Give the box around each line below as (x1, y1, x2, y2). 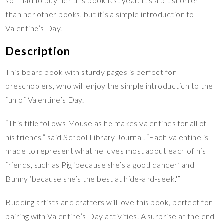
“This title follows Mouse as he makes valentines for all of (5, 118, 207, 128)
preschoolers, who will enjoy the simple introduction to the (5, 81, 213, 91)
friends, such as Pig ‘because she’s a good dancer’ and (5, 160, 195, 170)
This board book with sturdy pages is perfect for (5, 67, 176, 77)
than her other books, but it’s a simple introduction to (5, 9, 194, 19)
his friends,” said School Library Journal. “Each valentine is (5, 132, 209, 142)
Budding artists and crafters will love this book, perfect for (5, 197, 212, 207)
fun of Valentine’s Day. (5, 95, 84, 105)
